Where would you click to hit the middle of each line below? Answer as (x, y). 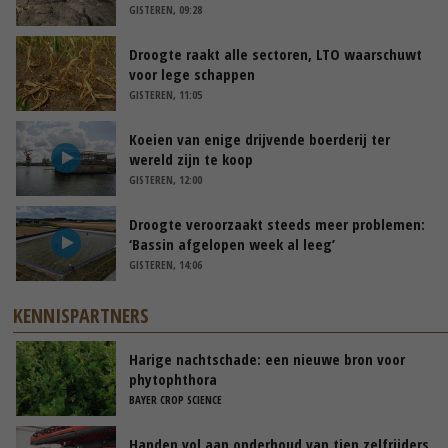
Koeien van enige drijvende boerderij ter (259, 138)
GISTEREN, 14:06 (165, 264)
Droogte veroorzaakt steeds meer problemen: (277, 223)
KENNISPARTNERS (81, 315)
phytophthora (173, 378)
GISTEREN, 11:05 (165, 94)
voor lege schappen (192, 73)
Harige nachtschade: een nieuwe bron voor (267, 358)
